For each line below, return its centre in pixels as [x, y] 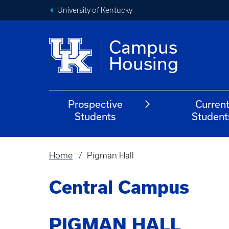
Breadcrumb [77, 163]
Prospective [96, 104]
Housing [144, 63]
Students [96, 116]
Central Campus [119, 187]
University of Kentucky [95, 10]
